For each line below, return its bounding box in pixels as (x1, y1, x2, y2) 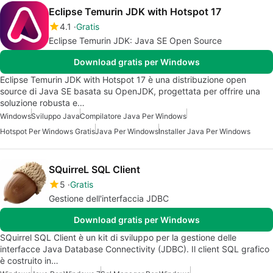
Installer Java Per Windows (158, 127, 250, 136)
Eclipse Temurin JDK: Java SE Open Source (49, 35, 222, 46)
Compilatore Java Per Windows (80, 112, 186, 121)
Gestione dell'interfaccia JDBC (49, 193, 169, 204)
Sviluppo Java (31, 112, 80, 121)
